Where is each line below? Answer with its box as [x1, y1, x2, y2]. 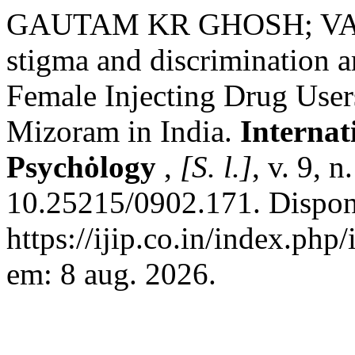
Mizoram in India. [6, 114, 240, 148]
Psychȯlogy [6, 150, 164, 184]
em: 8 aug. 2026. [6, 257, 216, 291]
